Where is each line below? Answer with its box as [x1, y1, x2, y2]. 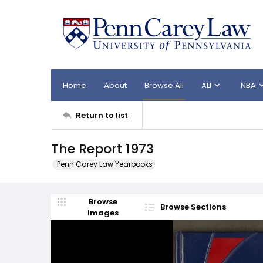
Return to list [76, 109, 128, 121]
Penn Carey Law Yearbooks [57, 159, 153, 169]
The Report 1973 [51, 140, 154, 158]
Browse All [144, 79, 184, 91]
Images [87, 207, 119, 218]
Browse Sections [160, 201, 226, 213]
